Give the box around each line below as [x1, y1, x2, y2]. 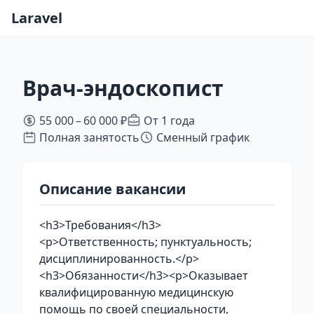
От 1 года [144, 113, 195, 128]
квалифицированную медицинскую [39, 285, 233, 300]
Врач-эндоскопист [22, 74, 224, 102]
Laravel [11, 8, 62, 27]
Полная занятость [39, 130, 139, 145]
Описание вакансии [39, 179, 186, 198]
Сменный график [156, 130, 250, 145]
